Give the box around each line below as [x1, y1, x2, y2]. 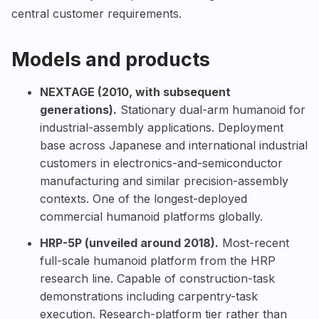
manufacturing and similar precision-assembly [40, 173, 288, 188]
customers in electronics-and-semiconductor [40, 155, 283, 170]
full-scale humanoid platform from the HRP [40, 253, 276, 268]
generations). [40, 102, 117, 117]
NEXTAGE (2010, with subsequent [40, 84, 231, 99]
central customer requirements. [11, 6, 182, 21]
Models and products [11, 47, 210, 70]
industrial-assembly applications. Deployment [40, 120, 283, 135]
